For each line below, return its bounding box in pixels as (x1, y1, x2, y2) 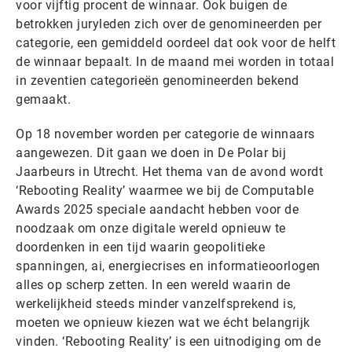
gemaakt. (16, 92, 71, 108)
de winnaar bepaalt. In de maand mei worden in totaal (16, 54, 334, 70)
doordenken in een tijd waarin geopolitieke (16, 240, 265, 255)
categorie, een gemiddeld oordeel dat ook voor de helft (16, 35, 335, 51)
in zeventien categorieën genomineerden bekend (16, 73, 299, 89)
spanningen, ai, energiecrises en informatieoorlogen (16, 258, 321, 274)
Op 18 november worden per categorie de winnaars (16, 126, 315, 142)
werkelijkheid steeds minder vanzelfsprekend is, (16, 296, 296, 312)
